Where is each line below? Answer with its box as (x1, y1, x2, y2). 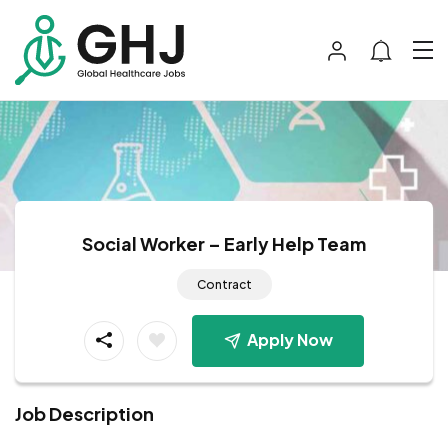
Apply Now (246, 328, 333, 350)
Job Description (15, 401, 154, 425)
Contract (196, 276, 252, 292)
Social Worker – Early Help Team (82, 231, 366, 255)
